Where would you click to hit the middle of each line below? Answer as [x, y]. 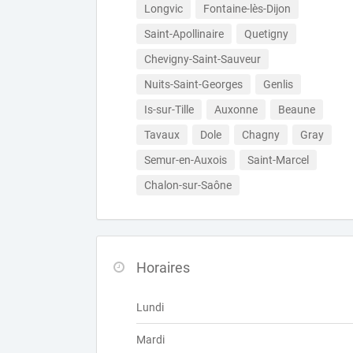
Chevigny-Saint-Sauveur [203, 59]
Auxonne [236, 110]
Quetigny [266, 34]
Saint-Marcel [278, 160]
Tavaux [162, 135]
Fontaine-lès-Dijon [247, 9]
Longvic [163, 9]
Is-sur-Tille [169, 110]
